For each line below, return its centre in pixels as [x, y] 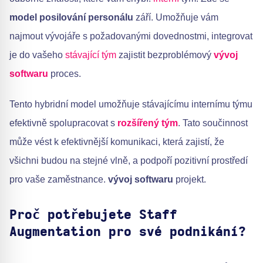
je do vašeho [37, 55]
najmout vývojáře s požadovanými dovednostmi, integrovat [131, 36]
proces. [65, 74]
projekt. [190, 179]
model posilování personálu [73, 17]
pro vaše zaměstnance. [59, 179]
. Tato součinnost [213, 123]
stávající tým [91, 55]
